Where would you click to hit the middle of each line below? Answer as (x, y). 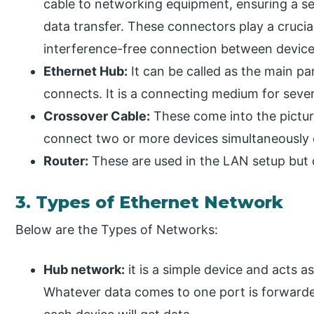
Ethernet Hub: (86, 71)
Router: (66, 161)
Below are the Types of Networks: (117, 230)
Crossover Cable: (97, 116)
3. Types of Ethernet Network (150, 202)
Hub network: (84, 270)
